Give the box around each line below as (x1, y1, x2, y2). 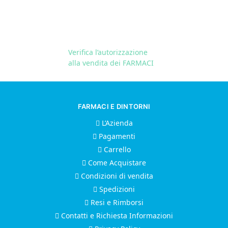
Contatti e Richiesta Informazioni (59, 211, 173, 221)
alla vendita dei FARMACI (68, 58, 154, 68)
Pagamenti (97, 131, 135, 141)
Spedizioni (97, 184, 135, 194)
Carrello (101, 145, 131, 155)
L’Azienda (99, 118, 133, 128)
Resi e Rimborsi (89, 197, 144, 208)
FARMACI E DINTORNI (77, 102, 151, 110)
